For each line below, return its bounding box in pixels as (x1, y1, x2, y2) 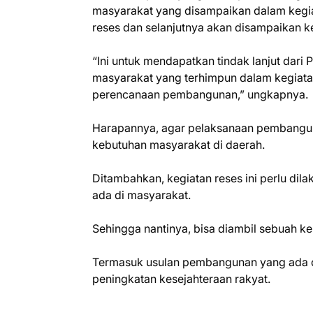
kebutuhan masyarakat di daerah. (92, 138, 265, 152)
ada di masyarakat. (92, 188, 191, 203)
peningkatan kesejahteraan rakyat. (92, 272, 270, 286)
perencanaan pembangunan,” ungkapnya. (92, 87, 308, 102)
